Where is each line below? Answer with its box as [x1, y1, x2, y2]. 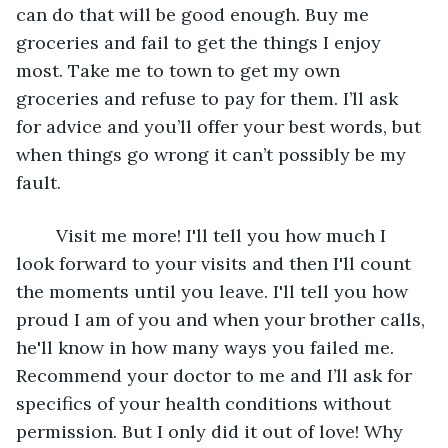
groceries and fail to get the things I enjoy [16, 30, 386, 54]
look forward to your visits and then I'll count [16, 251, 416, 275]
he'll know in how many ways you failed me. [16, 335, 399, 359]
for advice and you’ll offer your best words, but [16, 114, 426, 138]
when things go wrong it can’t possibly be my [16, 142, 411, 166]
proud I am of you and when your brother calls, [16, 307, 430, 331]
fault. [16, 170, 66, 194]
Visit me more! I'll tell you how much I [36, 223, 56, 247]
